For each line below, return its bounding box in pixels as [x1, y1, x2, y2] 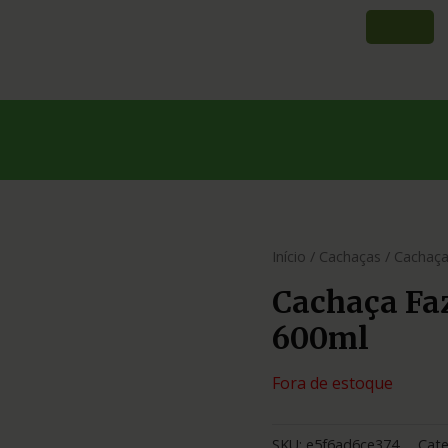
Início [272, 246, 306, 266]
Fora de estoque [272, 371, 393, 394]
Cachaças [319, 246, 381, 266]
